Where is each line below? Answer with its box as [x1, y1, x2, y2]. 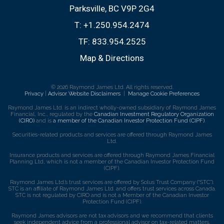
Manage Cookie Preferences [128, 90, 199, 97]
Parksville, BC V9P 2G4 [69, 3, 154, 13]
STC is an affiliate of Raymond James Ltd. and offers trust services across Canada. [8, 185, 216, 192]
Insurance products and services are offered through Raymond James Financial [9, 151, 214, 158]
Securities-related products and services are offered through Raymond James [12, 131, 212, 138]
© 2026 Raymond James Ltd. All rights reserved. [50, 83, 173, 90]
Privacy [24, 90, 43, 97]
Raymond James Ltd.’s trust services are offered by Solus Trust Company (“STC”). [10, 178, 214, 185]
